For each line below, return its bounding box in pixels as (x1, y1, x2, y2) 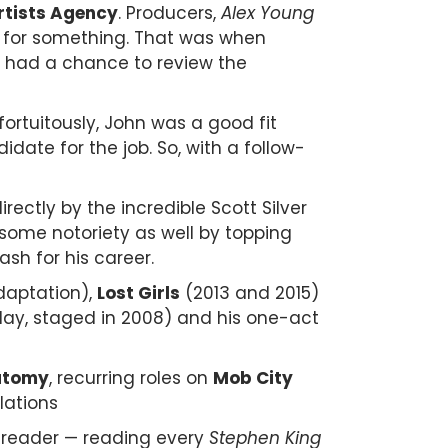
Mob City (213, 365, 293, 390)
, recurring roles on (49, 365, 213, 390)
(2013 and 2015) (180, 280, 319, 305)
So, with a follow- (157, 135, 305, 160)
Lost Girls (97, 280, 180, 305)
